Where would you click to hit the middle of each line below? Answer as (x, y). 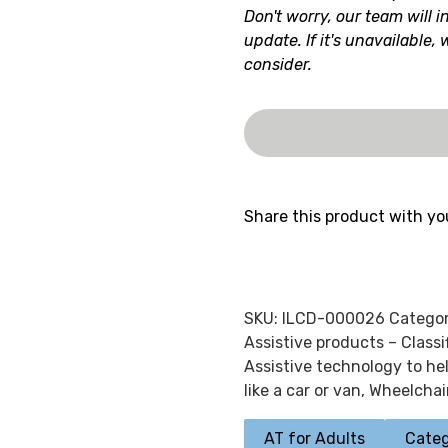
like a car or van (302, 390)
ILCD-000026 (333, 318)
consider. (277, 64)
